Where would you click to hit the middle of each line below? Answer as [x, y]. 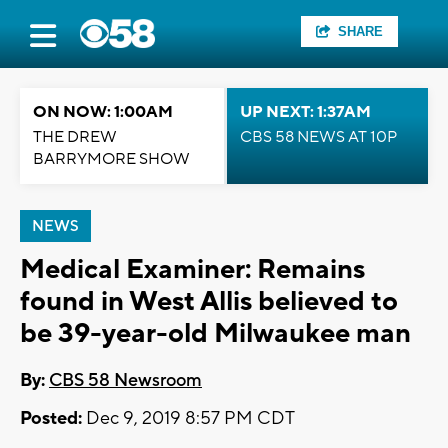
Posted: [51, 419]
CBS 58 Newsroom [125, 381]
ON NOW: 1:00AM [103, 112]
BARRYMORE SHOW [111, 159]
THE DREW [75, 137]
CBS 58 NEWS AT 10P [318, 137]
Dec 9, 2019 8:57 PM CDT [188, 419]
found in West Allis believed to [209, 301]
